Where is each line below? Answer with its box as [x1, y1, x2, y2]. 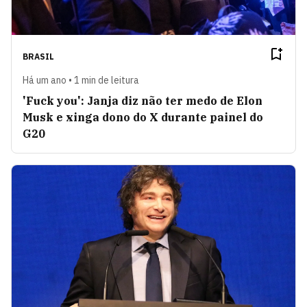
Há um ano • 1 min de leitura [23, 73, 139, 86]
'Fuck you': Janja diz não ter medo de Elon [23, 93, 262, 108]
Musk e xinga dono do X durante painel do [23, 110, 263, 124]
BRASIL [23, 51, 54, 62]
